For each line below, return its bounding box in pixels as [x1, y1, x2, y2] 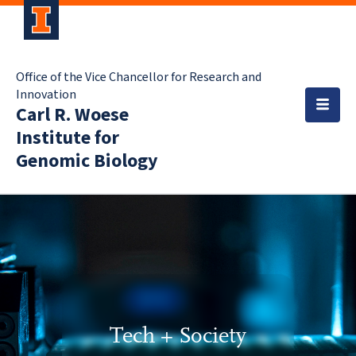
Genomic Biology [16, 147, 158, 175]
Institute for [16, 124, 119, 152]
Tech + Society [110, 322, 246, 349]
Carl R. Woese [16, 101, 129, 129]
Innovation [16, 86, 76, 103]
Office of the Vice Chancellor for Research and [16, 68, 261, 86]
